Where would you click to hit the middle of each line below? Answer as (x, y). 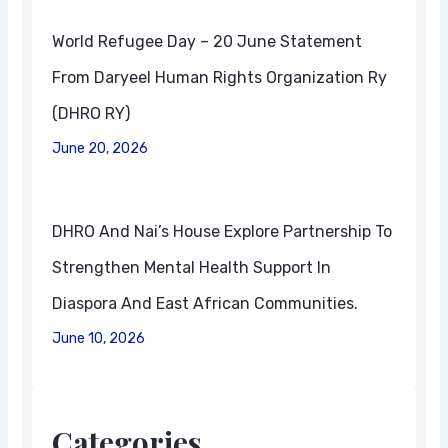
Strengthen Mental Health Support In (192, 268)
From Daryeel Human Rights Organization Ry (220, 78)
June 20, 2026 (100, 149)
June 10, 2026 (99, 339)
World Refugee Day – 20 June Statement (207, 42)
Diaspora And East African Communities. (205, 304)
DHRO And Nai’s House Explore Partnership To (222, 232)
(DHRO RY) (91, 114)
